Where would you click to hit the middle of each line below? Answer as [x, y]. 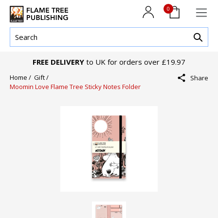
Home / [22, 78]
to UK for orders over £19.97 [135, 62]
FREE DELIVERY [58, 62]
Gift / [43, 78]
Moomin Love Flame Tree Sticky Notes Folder [75, 87]
